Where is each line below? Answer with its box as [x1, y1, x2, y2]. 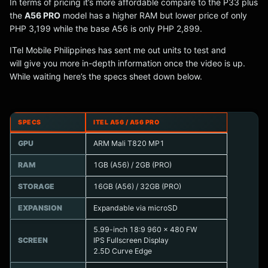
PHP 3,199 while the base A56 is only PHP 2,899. [10, 23, 202, 34]
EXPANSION [18, 203, 62, 213]
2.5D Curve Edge [93, 246, 152, 256]
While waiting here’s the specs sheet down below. [10, 71, 202, 82]
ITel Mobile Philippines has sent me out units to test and [10, 45, 226, 56]
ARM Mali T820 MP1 [93, 139, 165, 148]
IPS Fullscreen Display [93, 236, 169, 245]
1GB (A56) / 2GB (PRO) [93, 160, 172, 170]
